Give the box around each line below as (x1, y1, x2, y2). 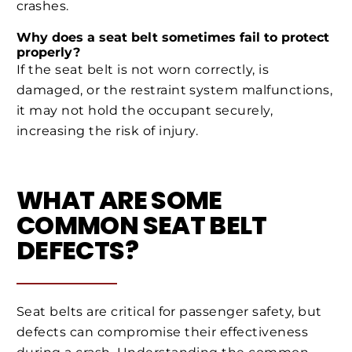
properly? (16, 45, 80, 60)
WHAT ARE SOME (16, 182, 222, 218)
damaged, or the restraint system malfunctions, (16, 82, 333, 98)
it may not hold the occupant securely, (16, 103, 273, 119)
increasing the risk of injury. (16, 123, 199, 139)
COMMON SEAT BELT (16, 207, 267, 244)
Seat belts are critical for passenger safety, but (16, 304, 322, 320)
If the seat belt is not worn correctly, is (16, 62, 269, 78)
